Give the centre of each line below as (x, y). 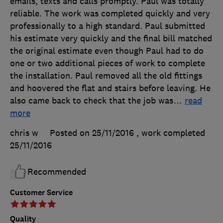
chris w (24, 133)
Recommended (57, 172)
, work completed (171, 133)
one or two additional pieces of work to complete (108, 63)
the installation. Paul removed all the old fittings (106, 76)
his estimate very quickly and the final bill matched (111, 39)
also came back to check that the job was (92, 101)
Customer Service (41, 193)
